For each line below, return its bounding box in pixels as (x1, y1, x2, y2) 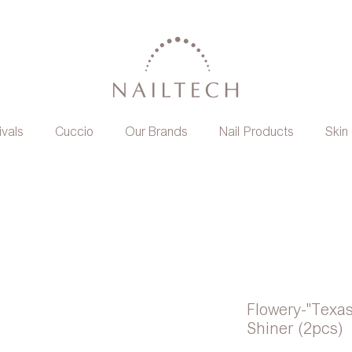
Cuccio (55, 125, 93, 137)
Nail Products (219, 125, 294, 137)
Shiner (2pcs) (247, 320, 343, 337)
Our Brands (125, 125, 188, 137)
